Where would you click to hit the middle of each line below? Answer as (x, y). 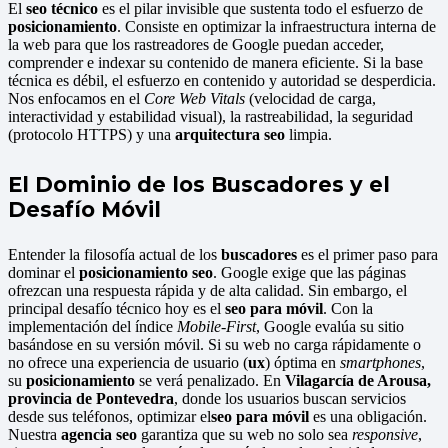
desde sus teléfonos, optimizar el (109, 416)
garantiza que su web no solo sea (244, 434)
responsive (385, 434)
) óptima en (302, 362)
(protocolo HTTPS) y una (91, 134)
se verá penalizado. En (210, 380)
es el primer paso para (367, 254)
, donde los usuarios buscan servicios (290, 398)
